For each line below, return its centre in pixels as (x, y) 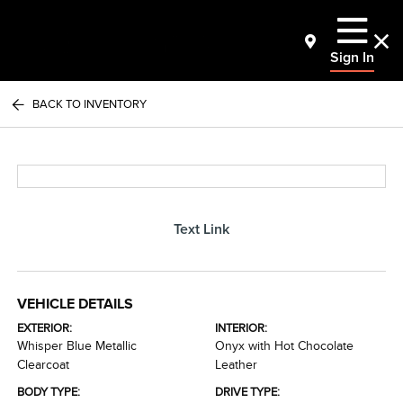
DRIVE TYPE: (247, 392)
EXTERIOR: (45, 328)
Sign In (352, 58)
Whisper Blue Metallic (77, 346)
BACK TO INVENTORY (90, 104)
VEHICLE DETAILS (76, 304)
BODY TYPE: (49, 392)
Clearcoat (44, 365)
